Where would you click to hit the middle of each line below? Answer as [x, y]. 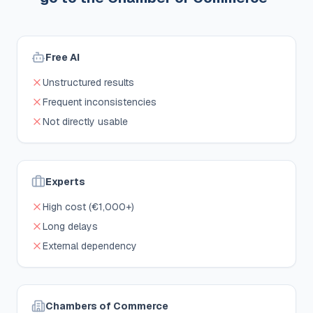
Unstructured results [88, 82]
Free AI [63, 57]
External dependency [90, 246]
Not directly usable [85, 122]
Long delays [70, 226]
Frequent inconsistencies [100, 102]
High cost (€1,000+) [88, 207]
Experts [65, 182]
